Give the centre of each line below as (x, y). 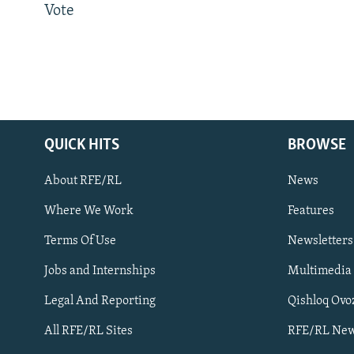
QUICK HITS (82, 145)
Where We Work (89, 211)
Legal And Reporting (100, 301)
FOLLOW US (41, 277)
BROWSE (317, 145)
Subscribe (42, 235)
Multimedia (320, 271)
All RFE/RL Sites (88, 331)
